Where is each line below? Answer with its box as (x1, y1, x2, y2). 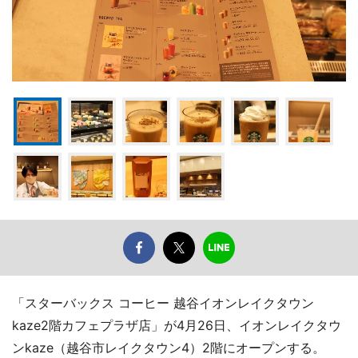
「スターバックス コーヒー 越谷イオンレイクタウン (12, 294, 314, 311)
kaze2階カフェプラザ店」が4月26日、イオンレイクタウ (12, 316, 341, 333)
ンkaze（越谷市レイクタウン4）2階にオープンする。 (12, 339, 325, 356)
